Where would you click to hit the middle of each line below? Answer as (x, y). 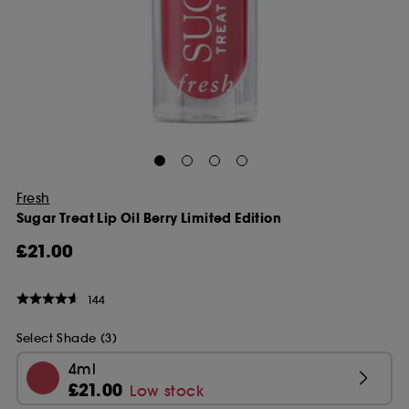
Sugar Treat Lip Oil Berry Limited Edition (148, 218)
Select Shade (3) (66, 338)
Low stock (167, 390)
